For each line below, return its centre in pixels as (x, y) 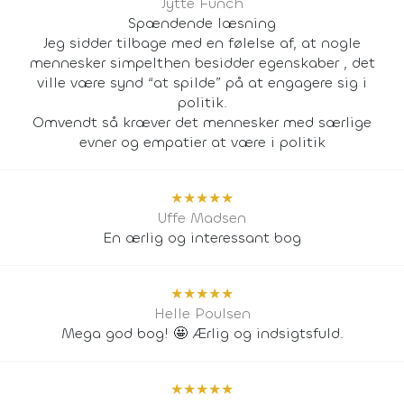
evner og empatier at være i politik (202, 142)
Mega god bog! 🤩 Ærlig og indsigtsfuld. (202, 333)
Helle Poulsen (202, 313)
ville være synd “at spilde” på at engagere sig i (202, 82)
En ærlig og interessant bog (202, 237)
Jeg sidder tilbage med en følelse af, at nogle (202, 42)
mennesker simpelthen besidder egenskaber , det (202, 62)
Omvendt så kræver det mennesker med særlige (202, 122)
